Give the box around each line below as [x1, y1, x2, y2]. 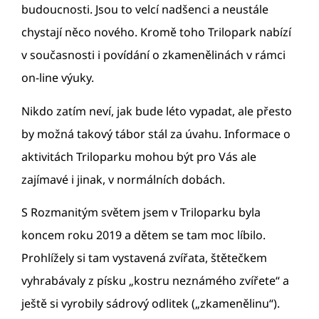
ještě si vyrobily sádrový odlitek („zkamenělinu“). [21, 295, 280, 311]
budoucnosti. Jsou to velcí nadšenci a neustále [21, 1, 268, 18]
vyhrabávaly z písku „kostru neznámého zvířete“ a [21, 272, 289, 288]
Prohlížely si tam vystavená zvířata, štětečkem [21, 249, 267, 266]
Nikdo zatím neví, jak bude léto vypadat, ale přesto [21, 103, 292, 119]
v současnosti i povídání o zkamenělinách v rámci [21, 47, 286, 63]
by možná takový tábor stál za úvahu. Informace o [21, 125, 291, 142]
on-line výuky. [21, 70, 94, 86]
